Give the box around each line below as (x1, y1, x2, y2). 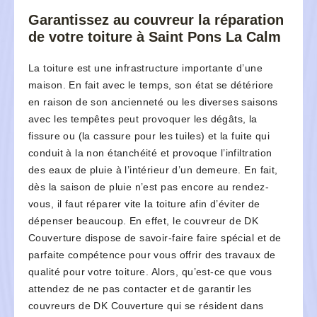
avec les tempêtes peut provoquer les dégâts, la (28, 113, 258, 125)
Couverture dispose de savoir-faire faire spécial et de (28, 232, 282, 244)
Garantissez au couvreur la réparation (28, 12, 284, 28)
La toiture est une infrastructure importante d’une (28, 62, 263, 74)
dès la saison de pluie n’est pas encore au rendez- (28, 181, 270, 193)
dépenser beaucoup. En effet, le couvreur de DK (28, 215, 259, 227)
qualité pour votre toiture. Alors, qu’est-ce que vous (28, 266, 272, 278)
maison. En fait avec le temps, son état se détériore (28, 79, 274, 91)
